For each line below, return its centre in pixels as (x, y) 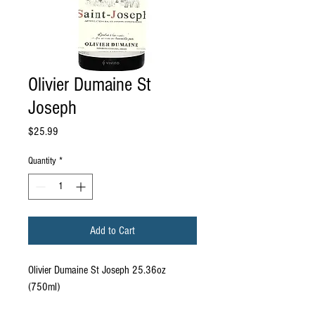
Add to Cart (112, 231)
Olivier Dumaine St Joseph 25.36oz (97, 270)
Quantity (42, 161)
